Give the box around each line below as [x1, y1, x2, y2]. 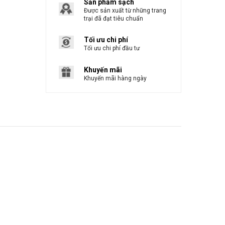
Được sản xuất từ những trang [84, 7, 166, 14]
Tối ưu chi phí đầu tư [84, 44, 140, 52]
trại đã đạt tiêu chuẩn [84, 15, 143, 22]
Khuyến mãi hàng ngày [84, 74, 147, 82]
